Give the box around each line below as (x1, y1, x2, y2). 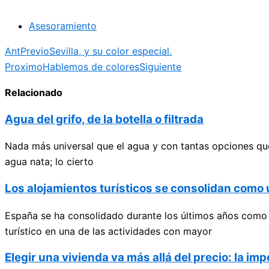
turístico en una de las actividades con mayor (5, 225, 212, 237)
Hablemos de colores (43, 60, 139, 73)
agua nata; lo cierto (5, 156, 94, 168)
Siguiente (139, 60, 181, 73)
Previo (20, 44, 49, 57)
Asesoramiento (29, 19, 97, 32)
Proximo (5, 60, 43, 73)
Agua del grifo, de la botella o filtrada (5, 112, 204, 126)
